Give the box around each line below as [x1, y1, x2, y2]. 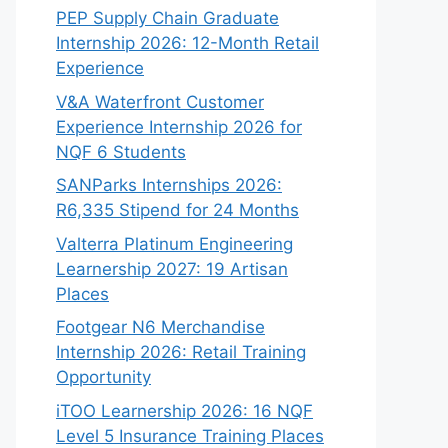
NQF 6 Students [56, 141, 186, 162]
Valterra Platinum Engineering [56, 233, 293, 254]
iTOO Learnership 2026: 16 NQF [56, 400, 313, 421]
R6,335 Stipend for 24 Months [56, 200, 299, 220]
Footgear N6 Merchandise [56, 317, 265, 337]
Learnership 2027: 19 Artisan [56, 258, 288, 279]
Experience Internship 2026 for [56, 116, 302, 137]
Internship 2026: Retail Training [56, 342, 306, 362]
